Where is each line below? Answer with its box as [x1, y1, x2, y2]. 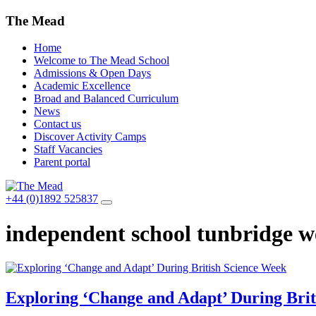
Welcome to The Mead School [34, 54, 169, 67]
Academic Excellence [34, 80, 130, 92]
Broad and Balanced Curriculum [34, 92, 178, 105]
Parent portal [34, 156, 90, 169]
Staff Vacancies [34, 143, 102, 156]
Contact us [34, 118, 81, 130]
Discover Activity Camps [34, 130, 146, 143]
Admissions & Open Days [34, 67, 151, 80]
